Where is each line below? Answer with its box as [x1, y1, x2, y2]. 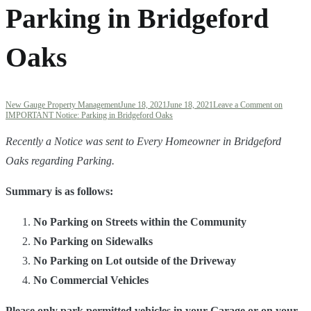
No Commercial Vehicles [33, 274, 151, 287]
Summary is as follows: [6, 185, 116, 198]
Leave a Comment [213, 100, 272, 110]
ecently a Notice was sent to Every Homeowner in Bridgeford [12, 135, 281, 148]
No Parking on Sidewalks [33, 235, 155, 248]
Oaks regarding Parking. [6, 155, 117, 167]
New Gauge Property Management [6, 100, 120, 110]
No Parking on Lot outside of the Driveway [33, 255, 236, 267]
